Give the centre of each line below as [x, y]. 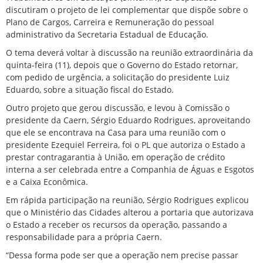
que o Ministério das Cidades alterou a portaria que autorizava [130, 213]
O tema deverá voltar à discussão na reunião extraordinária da [129, 53]
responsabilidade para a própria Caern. [84, 237]
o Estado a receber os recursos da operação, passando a [117, 225]
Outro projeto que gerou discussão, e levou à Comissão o [118, 108]
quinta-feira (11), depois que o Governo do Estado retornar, [122, 65]
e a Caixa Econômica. [47, 182]
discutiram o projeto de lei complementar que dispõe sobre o [127, 10]
